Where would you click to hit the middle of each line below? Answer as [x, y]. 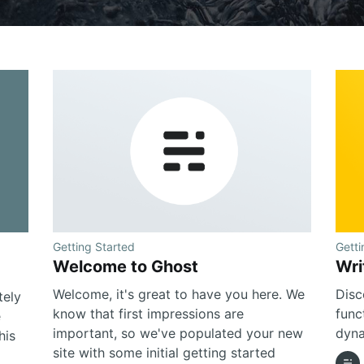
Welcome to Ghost [126, 266]
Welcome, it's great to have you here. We [179, 294]
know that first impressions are [149, 313]
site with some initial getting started [165, 352]
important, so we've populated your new [178, 333]
